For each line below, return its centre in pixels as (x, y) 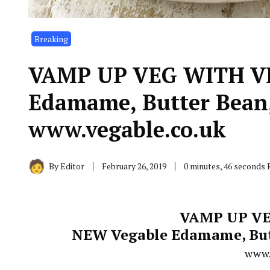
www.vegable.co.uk (130, 129)
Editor (72, 166)
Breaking (51, 39)
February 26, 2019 (134, 166)
